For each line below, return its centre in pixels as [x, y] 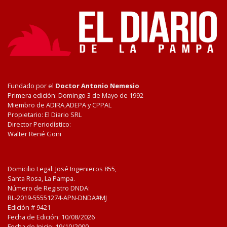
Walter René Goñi [34, 134]
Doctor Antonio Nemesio [97, 86]
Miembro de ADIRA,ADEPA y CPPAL [60, 105]
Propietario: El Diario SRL [45, 115]
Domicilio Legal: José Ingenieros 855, [62, 169]
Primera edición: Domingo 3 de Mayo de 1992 [75, 96]
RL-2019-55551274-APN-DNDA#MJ [57, 198]
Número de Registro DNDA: [49, 188]
